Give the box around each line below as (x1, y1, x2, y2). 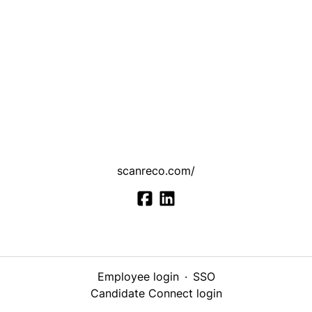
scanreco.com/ (117, 164, 195, 178)
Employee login (97, 270, 179, 284)
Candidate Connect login (90, 286, 222, 301)
